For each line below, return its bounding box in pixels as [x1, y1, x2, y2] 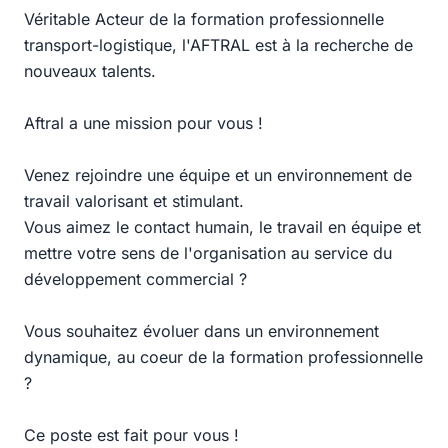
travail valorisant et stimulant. [24, 191, 244, 211]
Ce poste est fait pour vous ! [24, 425, 239, 445]
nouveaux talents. [24, 61, 156, 81]
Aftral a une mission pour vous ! [24, 113, 263, 133]
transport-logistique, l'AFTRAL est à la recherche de [24, 35, 413, 55]
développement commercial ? [24, 269, 247, 289]
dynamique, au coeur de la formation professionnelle [24, 347, 423, 367]
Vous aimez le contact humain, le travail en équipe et [24, 217, 421, 237]
